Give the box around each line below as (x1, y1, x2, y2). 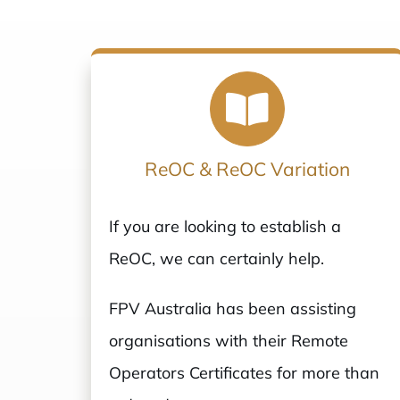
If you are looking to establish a (108, 216, 341, 237)
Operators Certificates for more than (108, 362, 379, 384)
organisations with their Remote (108, 330, 348, 352)
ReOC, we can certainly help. (108, 248, 324, 270)
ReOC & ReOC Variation (144, 157, 350, 181)
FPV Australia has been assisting (108, 298, 356, 320)
